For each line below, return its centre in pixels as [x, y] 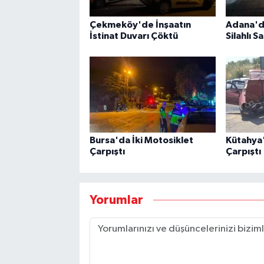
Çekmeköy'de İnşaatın [140, 24]
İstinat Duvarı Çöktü [133, 36]
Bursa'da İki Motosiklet [141, 141]
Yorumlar [116, 200]
